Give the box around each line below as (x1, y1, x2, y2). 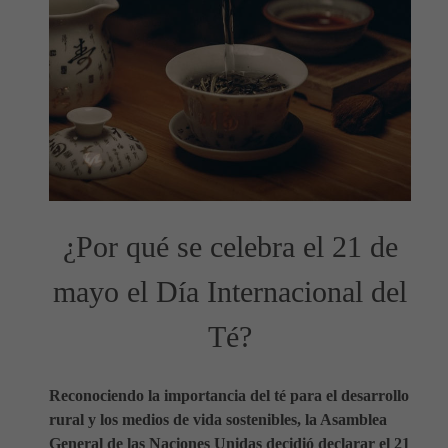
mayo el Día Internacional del (53, 275, 407, 309)
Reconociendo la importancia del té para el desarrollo (49, 387, 409, 404)
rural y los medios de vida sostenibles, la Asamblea (49, 411, 387, 428)
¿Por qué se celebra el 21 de (62, 230, 398, 264)
